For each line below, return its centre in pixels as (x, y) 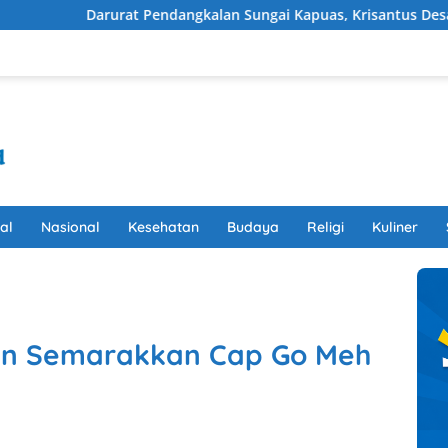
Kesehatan (163, 227)
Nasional (70, 227)
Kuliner (395, 227)
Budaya (253, 227)
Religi (325, 227)
